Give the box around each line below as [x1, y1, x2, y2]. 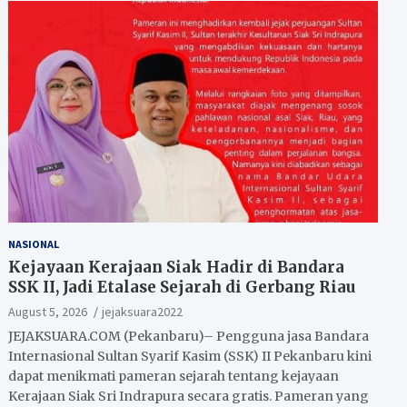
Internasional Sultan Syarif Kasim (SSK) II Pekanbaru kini [8, 347, 372, 364]
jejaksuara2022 [102, 303, 184, 320]
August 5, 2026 [8, 303, 88, 320]
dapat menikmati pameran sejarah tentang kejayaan [8, 367, 340, 384]
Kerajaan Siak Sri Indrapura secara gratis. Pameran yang [8, 387, 370, 404]
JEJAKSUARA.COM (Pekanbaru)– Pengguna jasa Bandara [8, 327, 370, 344]
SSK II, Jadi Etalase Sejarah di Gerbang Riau [8, 276, 356, 297]
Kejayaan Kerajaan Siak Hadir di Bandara [8, 256, 345, 277]
